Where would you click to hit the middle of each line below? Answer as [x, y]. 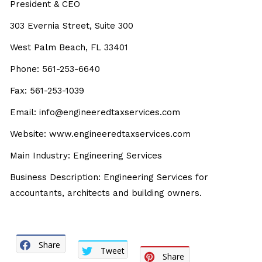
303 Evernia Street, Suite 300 [72, 26]
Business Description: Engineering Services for [109, 177]
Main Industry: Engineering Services [86, 156]
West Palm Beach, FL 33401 [69, 47]
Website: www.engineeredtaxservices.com [101, 134]
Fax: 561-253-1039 [47, 91]
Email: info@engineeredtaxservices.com [95, 112]
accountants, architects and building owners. [106, 193]
